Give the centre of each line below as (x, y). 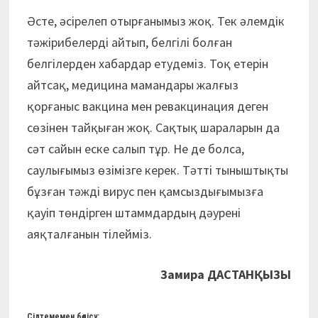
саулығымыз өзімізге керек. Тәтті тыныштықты (157, 170)
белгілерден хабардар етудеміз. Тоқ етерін (147, 63)
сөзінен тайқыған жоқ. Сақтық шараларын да (153, 127)
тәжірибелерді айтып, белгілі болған (129, 42)
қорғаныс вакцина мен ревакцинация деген (147, 106)
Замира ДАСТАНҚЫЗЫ (226, 274)
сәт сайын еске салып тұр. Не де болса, (135, 148)
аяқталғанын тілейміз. (89, 234)
